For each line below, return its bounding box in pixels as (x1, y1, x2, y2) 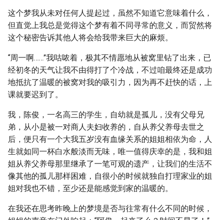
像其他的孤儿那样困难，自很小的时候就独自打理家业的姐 (8, 171, 212, 181)
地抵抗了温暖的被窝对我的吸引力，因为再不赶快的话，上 (8, 78, 212, 87)
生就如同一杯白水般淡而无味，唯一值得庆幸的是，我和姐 (8, 147, 212, 156)
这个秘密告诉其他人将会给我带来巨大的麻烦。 (8, 33, 173, 42)
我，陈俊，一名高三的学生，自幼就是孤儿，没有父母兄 (8, 110, 204, 119)
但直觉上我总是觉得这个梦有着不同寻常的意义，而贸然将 (8, 21, 212, 30)
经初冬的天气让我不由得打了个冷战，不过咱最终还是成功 (8, 65, 212, 75)
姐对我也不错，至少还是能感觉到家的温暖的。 (8, 184, 173, 193)
